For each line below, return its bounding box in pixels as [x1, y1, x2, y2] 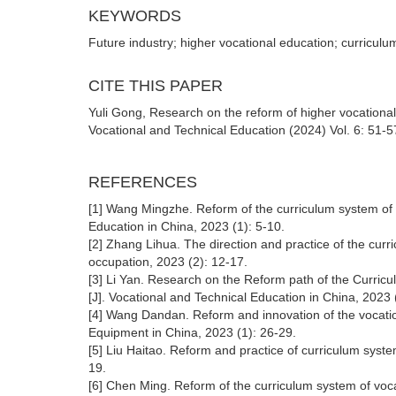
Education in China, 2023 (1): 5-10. [88, 219, 285, 233]
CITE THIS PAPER [88, 77, 223, 95]
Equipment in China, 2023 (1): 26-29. [88, 325, 296, 339]
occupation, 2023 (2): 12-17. [88, 255, 247, 269]
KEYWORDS [88, 7, 181, 25]
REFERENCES [88, 173, 197, 191]
